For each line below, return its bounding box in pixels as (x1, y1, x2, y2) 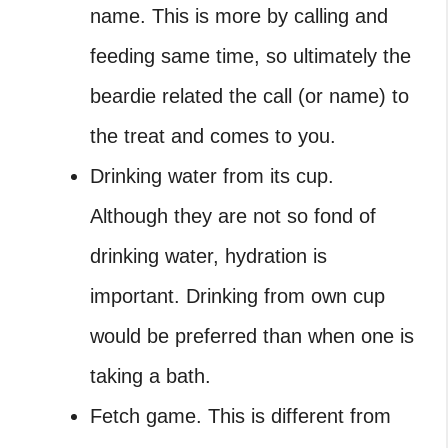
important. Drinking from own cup (90, 284, 385, 307)
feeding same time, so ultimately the (90, 44, 411, 67)
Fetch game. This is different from (90, 404, 391, 427)
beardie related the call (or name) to (90, 84, 409, 107)
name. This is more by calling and (90, 4, 388, 27)
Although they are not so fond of (90, 204, 376, 227)
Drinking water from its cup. (90, 164, 334, 187)
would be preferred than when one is (90, 324, 414, 347)
